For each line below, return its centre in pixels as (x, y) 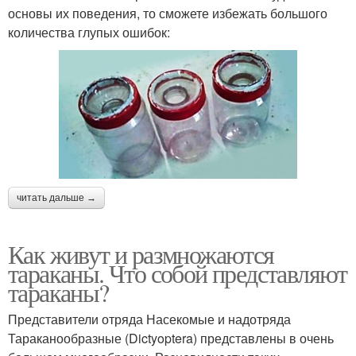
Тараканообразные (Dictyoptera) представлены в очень (171, 339)
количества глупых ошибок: (89, 32)
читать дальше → (56, 198)
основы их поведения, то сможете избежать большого (168, 13)
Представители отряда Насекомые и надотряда (149, 319)
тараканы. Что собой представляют (178, 273)
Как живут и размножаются (141, 254)
